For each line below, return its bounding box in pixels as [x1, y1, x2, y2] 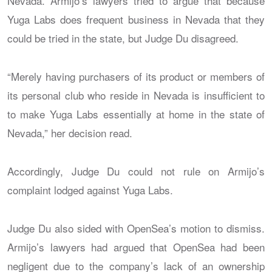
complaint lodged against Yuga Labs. [7, 182, 173, 197]
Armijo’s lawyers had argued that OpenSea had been [7, 239, 265, 254]
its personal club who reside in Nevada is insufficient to [7, 87, 265, 103]
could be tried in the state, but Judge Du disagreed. [7, 30, 239, 46]
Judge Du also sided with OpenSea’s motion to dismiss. [7, 220, 265, 236]
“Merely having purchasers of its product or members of [7, 68, 265, 84]
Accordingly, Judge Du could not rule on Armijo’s [7, 163, 265, 178]
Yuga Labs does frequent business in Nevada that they [7, 11, 265, 27]
